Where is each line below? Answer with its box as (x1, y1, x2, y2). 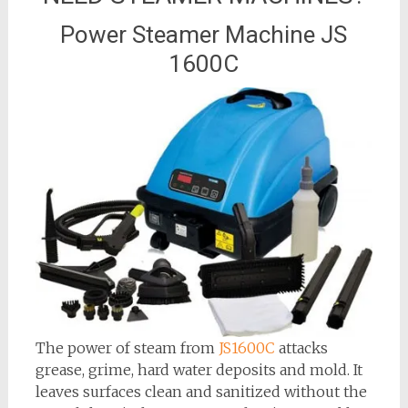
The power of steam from (35, 338, 219, 357)
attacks (274, 338, 328, 357)
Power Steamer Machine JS (60, 20, 348, 48)
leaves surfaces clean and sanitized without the (35, 382, 367, 401)
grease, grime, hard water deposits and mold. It (35, 360, 362, 379)
